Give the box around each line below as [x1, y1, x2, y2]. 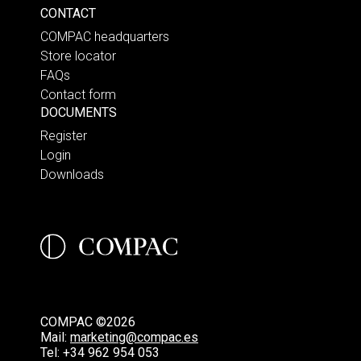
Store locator [40, 48, 116, 64]
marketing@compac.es [70, 329, 198, 345]
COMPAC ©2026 [40, 313, 135, 330]
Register [40, 127, 87, 143]
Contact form [40, 86, 116, 102]
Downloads [40, 166, 104, 182]
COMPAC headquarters [40, 28, 169, 44]
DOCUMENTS [40, 104, 117, 120]
